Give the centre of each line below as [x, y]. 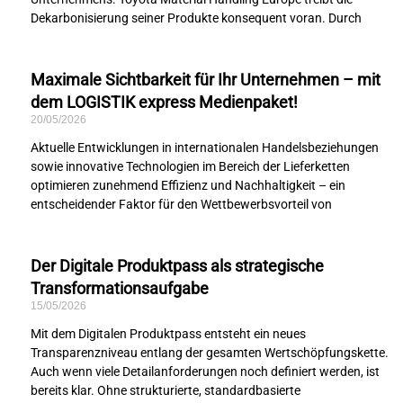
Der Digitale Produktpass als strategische [178, 266]
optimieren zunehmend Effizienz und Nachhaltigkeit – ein [188, 186]
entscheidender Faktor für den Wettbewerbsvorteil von [182, 205]
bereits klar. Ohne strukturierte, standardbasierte [166, 391]
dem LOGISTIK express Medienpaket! [165, 103]
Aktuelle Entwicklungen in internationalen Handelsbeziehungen [205, 148]
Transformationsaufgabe [120, 289]
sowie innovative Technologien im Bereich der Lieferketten [191, 167]
